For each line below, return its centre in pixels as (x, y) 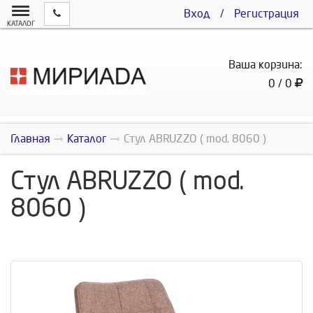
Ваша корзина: (265, 65)
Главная (30, 139)
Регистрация (267, 14)
